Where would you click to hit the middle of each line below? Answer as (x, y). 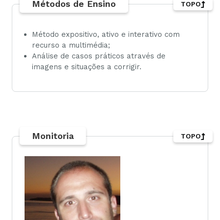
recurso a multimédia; (71, 45)
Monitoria (53, 136)
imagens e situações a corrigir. (87, 67)
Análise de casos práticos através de (99, 56)
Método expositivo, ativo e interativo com (106, 34)
